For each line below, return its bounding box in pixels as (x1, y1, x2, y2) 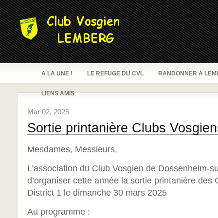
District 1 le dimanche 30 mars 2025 (27, 187, 167, 198)
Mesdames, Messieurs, (27, 144, 117, 154)
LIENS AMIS (41, 90, 74, 97)
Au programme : (27, 206, 90, 217)
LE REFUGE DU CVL (87, 70, 144, 77)
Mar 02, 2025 (27, 108, 69, 116)
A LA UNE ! (41, 70, 73, 77)
